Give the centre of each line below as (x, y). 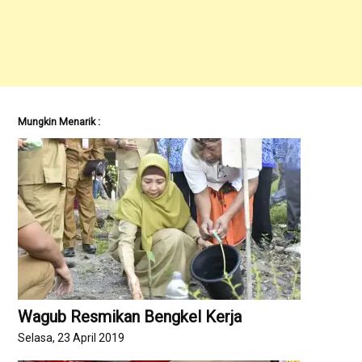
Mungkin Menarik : (59, 121)
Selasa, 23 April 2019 (72, 338)
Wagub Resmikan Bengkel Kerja (130, 316)
